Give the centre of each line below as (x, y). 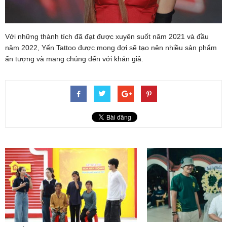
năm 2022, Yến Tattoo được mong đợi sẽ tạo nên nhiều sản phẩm (111, 47)
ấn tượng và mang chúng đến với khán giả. (74, 59)
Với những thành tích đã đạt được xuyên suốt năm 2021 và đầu (107, 36)
